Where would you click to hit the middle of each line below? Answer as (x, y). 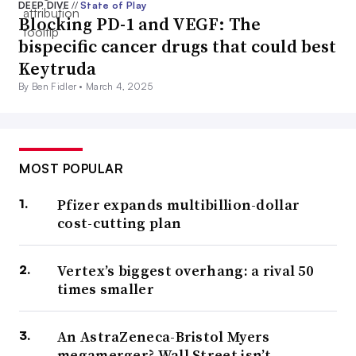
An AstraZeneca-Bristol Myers (164, 337)
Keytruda (57, 69)
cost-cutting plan (120, 223)
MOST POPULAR (71, 169)
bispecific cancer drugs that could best (177, 46)
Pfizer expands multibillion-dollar (179, 205)
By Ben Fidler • (52, 87)
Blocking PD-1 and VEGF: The (139, 24)
